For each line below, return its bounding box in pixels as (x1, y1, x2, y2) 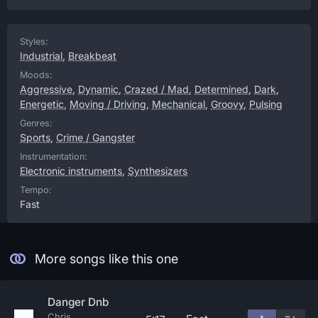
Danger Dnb (48, 295, 109, 309)
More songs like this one (34, 251, 178, 266)
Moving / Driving (70, 98, 146, 110)
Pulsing (249, 98, 283, 110)
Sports (20, 131, 50, 143)
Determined (194, 83, 248, 95)
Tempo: (20, 185, 52, 195)
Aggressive (20, 83, 72, 95)
